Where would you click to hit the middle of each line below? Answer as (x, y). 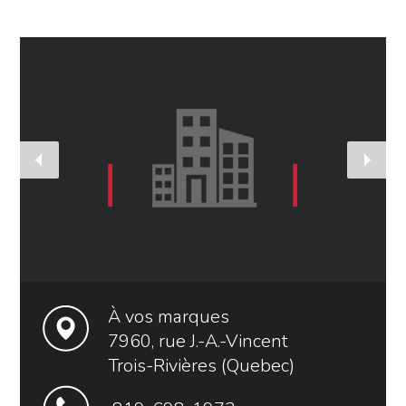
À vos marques (169, 317)
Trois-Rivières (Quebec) (202, 366)
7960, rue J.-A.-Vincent (198, 342)
